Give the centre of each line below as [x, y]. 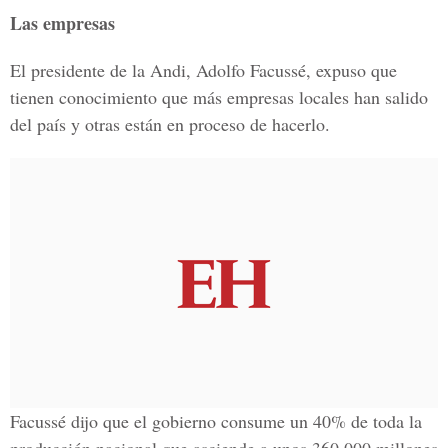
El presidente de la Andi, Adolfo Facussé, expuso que [203, 70]
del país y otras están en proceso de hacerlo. [170, 124]
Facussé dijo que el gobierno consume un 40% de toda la [216, 421]
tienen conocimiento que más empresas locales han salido [219, 97]
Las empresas [62, 23]
